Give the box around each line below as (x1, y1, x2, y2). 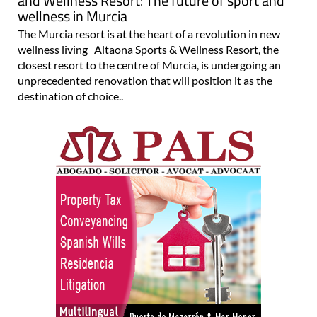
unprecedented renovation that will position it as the (18, 73, 272, 87)
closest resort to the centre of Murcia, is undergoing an (18, 57, 281, 71)
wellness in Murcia (18, 4, 127, 27)
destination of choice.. (18, 88, 123, 103)
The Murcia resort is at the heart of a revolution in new (18, 26, 280, 40)
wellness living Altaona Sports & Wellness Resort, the (18, 42, 279, 56)
